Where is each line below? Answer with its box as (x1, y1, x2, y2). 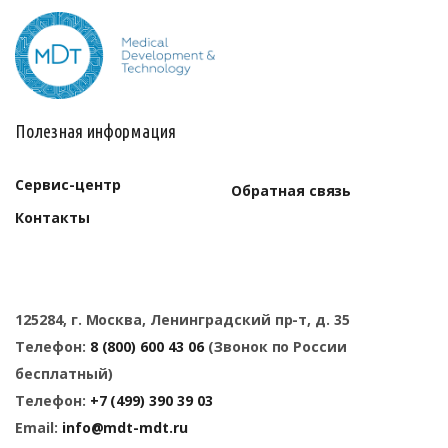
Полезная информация (15, 120, 176, 141)
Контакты (15, 207, 90, 227)
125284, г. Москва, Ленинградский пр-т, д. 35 (15, 309, 351, 329)
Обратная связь (231, 180, 352, 200)
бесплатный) (15, 363, 113, 383)
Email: (15, 417, 62, 437)
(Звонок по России (203, 336, 348, 356)
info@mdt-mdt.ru (61, 417, 189, 437)
